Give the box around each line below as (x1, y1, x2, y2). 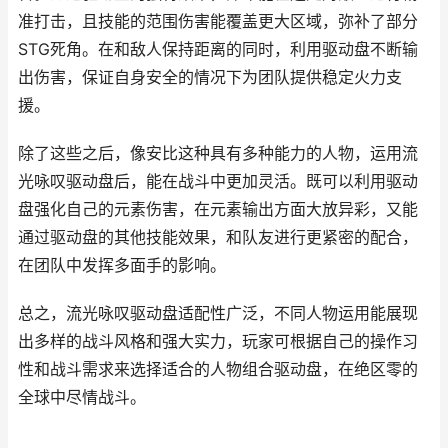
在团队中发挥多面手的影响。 (18, 256, 226, 275)
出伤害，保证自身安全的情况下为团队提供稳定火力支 (18, 68, 402, 87)
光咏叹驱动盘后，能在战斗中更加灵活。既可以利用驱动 (18, 172, 418, 191)
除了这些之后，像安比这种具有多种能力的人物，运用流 (18, 144, 418, 163)
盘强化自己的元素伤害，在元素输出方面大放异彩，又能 (18, 200, 418, 219)
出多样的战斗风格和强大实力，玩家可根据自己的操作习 (18, 332, 418, 351)
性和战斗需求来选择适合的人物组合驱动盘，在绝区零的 (18, 360, 418, 379)
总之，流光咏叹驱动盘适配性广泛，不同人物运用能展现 (18, 304, 418, 323)
